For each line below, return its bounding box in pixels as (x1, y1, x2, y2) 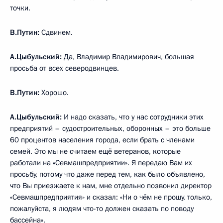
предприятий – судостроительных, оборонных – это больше (10, 123, 211, 134)
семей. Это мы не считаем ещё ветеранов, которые (10, 146, 181, 157)
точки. (10, 3, 30, 13)
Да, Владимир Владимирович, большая (62, 52, 194, 62)
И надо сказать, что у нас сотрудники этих (62, 112, 204, 122)
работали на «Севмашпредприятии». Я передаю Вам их (10, 158, 192, 168)
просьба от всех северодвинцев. (10, 63, 119, 74)
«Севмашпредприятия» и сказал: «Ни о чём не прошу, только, (10, 192, 212, 203)
